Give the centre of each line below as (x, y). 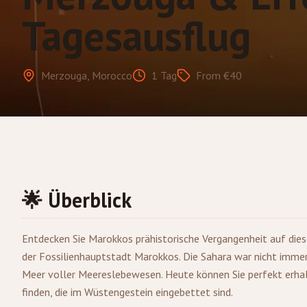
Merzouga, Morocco (87, 75)
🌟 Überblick (77, 200)
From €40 (219, 75)
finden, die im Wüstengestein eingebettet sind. (127, 292)
